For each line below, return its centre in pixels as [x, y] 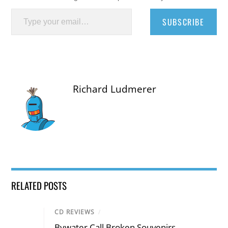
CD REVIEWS [75, 212]
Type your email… [24, 8]
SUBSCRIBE [183, 22]
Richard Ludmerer [115, 89]
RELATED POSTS [39, 185]
